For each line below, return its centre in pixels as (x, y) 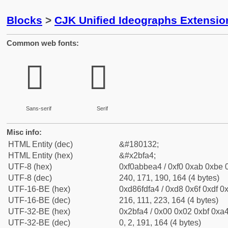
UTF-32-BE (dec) (39, 223)
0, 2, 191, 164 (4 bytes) (160, 223)
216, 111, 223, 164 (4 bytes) (169, 200)
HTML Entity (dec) (40, 144)
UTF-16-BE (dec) (39, 200)
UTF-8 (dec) (30, 178)
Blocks (24, 20)
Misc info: (24, 132)
